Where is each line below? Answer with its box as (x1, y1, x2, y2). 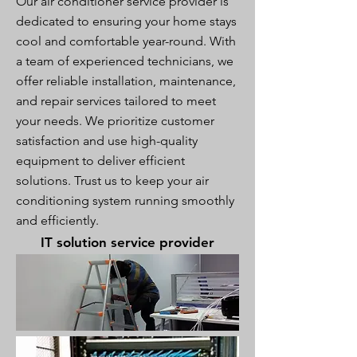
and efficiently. (16, 213, 99, 228)
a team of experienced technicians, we (16, 53, 233, 69)
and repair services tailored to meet (16, 93, 216, 108)
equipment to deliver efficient (16, 153, 185, 168)
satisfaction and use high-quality (16, 133, 198, 148)
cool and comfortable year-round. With (16, 33, 236, 49)
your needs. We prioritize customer (16, 113, 214, 128)
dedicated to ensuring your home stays (16, 14, 237, 29)
